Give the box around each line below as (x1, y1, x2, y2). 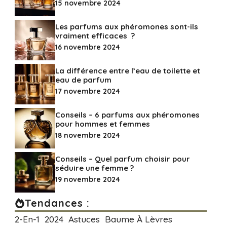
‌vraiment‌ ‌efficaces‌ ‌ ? (55, 31, 135, 41)
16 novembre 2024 (55, 43, 120, 52)
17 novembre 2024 (55, 87, 120, 96)
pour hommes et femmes (55, 119, 150, 129)
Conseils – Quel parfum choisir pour (55, 154, 190, 164)
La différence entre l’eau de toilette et (55, 66, 200, 75)
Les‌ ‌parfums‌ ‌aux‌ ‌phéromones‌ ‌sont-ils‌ (55, 22, 198, 31)
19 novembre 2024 (55, 175, 120, 184)
